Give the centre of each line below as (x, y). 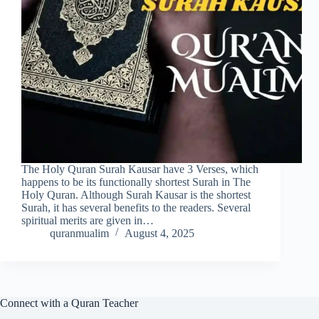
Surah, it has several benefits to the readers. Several (136, 208)
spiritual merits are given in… (88, 221)
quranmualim (79, 234)
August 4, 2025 (159, 234)
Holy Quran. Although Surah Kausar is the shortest (136, 195)
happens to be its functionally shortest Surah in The (136, 182)
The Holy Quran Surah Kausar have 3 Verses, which (140, 169)
